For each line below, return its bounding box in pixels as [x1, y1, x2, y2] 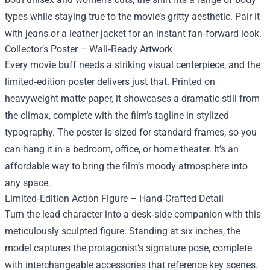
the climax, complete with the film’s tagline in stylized [5, 110, 229, 122]
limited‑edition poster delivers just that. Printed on [5, 76, 215, 88]
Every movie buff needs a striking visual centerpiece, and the [5, 59, 260, 71]
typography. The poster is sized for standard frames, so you [5, 127, 257, 139]
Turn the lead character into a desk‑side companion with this [5, 209, 261, 221]
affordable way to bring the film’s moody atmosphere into [5, 160, 248, 172]
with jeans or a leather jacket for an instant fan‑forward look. [5, 28, 262, 40]
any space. [5, 177, 51, 189]
